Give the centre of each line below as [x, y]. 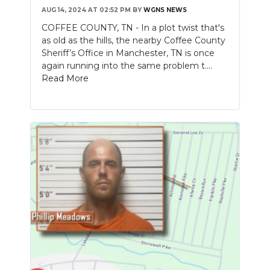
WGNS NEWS [165, 10]
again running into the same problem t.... [127, 65]
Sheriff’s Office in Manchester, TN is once [128, 53]
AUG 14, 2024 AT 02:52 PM [86, 10]
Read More [65, 78]
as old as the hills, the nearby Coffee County [133, 40]
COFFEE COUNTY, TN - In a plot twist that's [133, 27]
